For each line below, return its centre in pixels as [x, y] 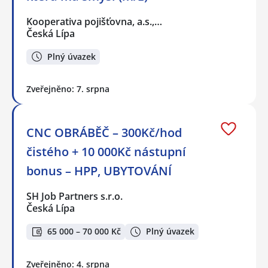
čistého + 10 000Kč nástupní [106, 152]
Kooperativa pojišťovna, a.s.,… [95, 21]
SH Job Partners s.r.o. [75, 197]
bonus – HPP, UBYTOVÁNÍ [99, 171]
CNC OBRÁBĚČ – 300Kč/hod [104, 133]
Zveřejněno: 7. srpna [68, 89]
